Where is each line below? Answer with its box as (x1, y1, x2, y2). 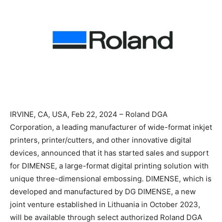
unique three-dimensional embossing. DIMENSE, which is (10, 174, 212, 184)
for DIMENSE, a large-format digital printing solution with (10, 161, 209, 171)
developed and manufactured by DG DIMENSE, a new (10, 187, 196, 197)
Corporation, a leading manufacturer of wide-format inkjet (10, 122, 212, 132)
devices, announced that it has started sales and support (10, 148, 209, 158)
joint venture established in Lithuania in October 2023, (10, 200, 200, 210)
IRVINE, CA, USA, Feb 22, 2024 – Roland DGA (10, 110, 167, 119)
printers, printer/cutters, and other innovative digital (10, 135, 191, 145)
